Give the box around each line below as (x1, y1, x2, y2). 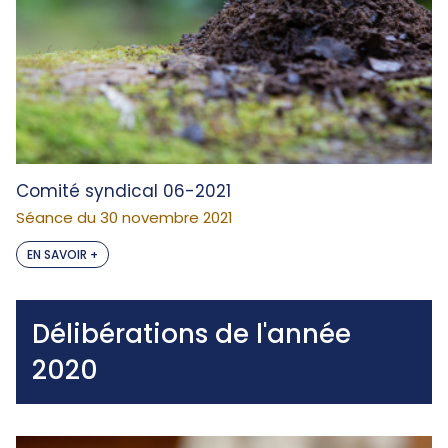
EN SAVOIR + (27, 246, 98, 263)
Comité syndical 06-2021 (16, 179, 231, 203)
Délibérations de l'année (32, 316, 351, 352)
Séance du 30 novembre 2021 (16, 207, 233, 228)
